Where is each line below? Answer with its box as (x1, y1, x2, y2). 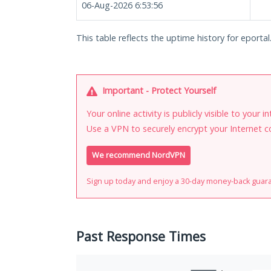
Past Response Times (76, 227, 206, 246)
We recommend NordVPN (92, 150, 185, 161)
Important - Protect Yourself (100, 85, 216, 96)
